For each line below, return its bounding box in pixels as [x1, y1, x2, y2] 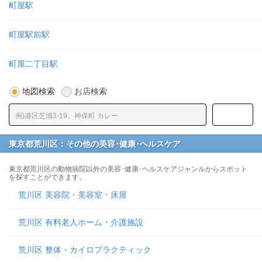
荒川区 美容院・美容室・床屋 [18, 190, 127, 199]
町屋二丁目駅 [9, 59, 58, 68]
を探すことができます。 [9, 173, 86, 181]
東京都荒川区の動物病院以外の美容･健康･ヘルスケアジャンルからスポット [9, 165, 247, 173]
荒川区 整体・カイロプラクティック [18, 245, 151, 254]
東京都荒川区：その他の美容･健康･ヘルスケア [9, 139, 181, 149]
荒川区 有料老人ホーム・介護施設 [18, 218, 143, 227]
